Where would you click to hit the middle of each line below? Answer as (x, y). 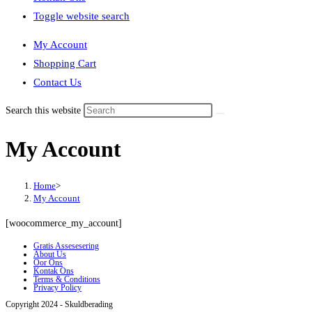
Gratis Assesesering (66, 245)
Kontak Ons (54, 271)
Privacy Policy (57, 287)
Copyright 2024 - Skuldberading (59, 304)
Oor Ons (48, 262)
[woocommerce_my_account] (64, 223)
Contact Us (57, 82)
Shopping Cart (65, 63)
